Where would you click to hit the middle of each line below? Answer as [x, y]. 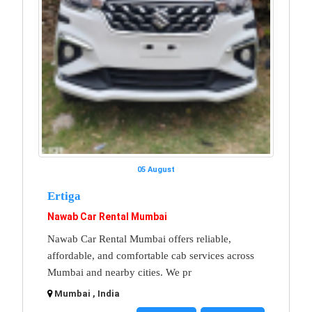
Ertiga [64, 196]
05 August [156, 170]
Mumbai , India [87, 294]
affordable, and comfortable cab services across [151, 256]
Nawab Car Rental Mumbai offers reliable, [139, 239]
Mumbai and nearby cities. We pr [119, 273]
